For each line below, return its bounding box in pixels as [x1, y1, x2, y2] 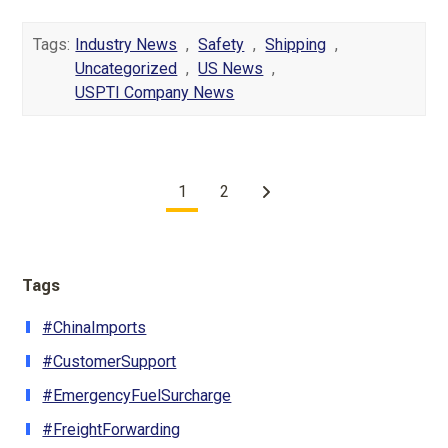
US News [198, 58, 264, 78]
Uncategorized [75, 58, 178, 78]
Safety [198, 34, 245, 54]
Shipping [265, 34, 327, 54]
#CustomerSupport [42, 351, 177, 371]
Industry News [75, 34, 178, 54]
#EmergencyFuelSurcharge [42, 385, 232, 405]
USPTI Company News [75, 82, 235, 102]
